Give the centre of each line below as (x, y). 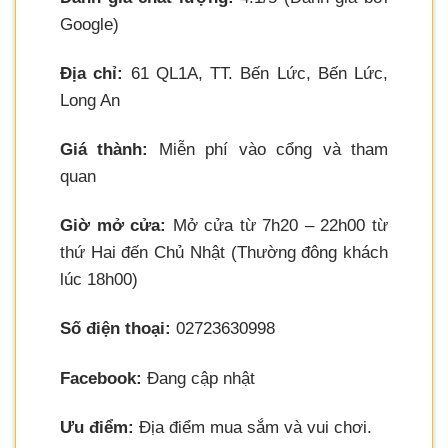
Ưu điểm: (97, 427)
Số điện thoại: (115, 329)
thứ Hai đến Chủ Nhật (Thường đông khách (224, 253)
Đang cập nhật (198, 378)
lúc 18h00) (99, 280)
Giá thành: (104, 150)
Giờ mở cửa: (113, 226)
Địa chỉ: (92, 74)
